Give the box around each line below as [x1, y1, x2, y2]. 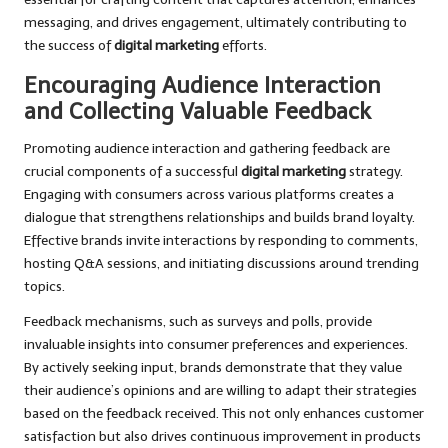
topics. [24, 278, 65, 296]
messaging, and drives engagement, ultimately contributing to [24, 14, 407, 32]
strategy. [346, 163, 403, 181]
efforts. [219, 37, 267, 55]
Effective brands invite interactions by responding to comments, [24, 232, 418, 250]
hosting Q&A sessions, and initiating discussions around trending [24, 255, 419, 273]
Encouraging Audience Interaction [24, 72, 381, 100]
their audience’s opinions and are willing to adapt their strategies [24, 382, 417, 400]
